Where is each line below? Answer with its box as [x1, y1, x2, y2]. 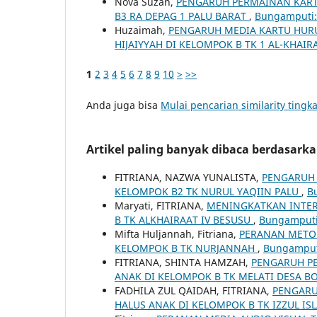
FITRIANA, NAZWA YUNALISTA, [115, 170, 262, 184]
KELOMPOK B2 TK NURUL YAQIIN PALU [115, 184, 301, 198]
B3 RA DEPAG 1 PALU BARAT [115, 8, 249, 23]
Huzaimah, [115, 23, 168, 37]
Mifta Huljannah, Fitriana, [115, 226, 239, 241]
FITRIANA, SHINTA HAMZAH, [115, 255, 251, 269]
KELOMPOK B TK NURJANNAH [115, 241, 258, 255]
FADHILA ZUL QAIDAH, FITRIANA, [115, 283, 272, 297]
